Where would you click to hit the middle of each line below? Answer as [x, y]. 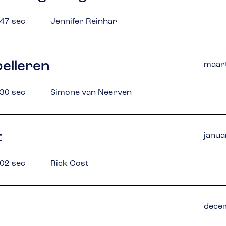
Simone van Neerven [91, 93]
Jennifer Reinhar [84, 22]
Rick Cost [69, 164]
